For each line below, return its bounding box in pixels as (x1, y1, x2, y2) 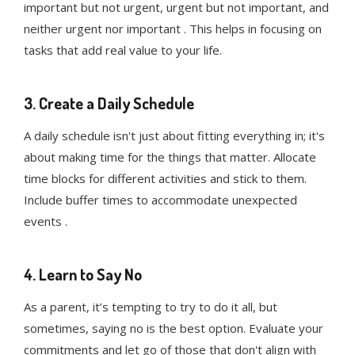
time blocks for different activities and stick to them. (24, 170, 307, 187)
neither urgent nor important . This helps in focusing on (24, 21, 322, 37)
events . (24, 213, 67, 230)
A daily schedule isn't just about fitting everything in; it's (24, 128, 325, 144)
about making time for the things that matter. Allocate (24, 149, 316, 166)
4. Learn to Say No (24, 264, 142, 285)
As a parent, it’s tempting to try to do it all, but (24, 299, 277, 315)
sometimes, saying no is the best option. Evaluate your (24, 320, 323, 337)
